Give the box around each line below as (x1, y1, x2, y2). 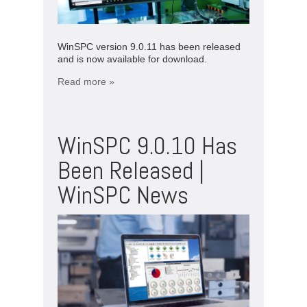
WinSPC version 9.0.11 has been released (58, 40, 241, 52)
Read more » (58, 75, 114, 87)
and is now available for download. (58, 53, 207, 64)
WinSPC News (58, 179, 188, 211)
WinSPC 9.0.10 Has (58, 130, 237, 162)
